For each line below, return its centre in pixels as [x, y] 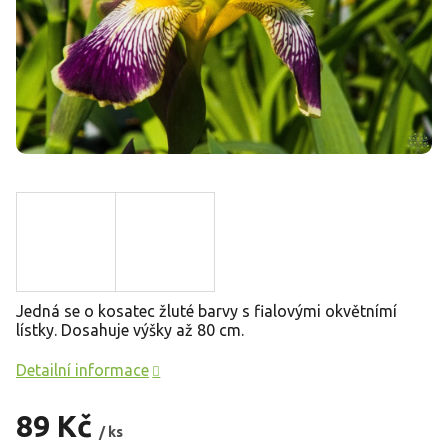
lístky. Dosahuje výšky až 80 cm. [130, 329]
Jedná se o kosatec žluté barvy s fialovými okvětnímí [206, 310]
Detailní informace [82, 369]
